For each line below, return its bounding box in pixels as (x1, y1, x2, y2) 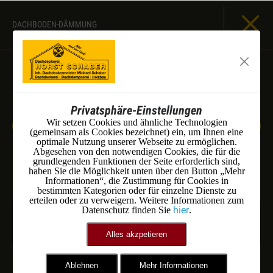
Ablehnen (65, 261, 98, 270)
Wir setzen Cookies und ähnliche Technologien (46, 117, 227, 127)
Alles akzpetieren (106, 230, 167, 239)
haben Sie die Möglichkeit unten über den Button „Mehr (28, 166, 245, 176)
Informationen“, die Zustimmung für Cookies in (44, 175, 229, 186)
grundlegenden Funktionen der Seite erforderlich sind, (33, 156, 240, 166)
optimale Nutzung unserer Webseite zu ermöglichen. (36, 136, 237, 147)
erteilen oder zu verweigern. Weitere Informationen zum (29, 195, 244, 205)
